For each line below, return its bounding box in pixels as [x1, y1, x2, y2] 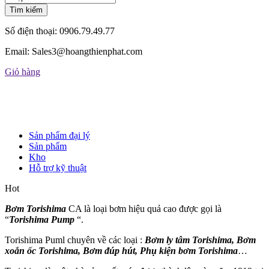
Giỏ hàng [5, 66, 40, 77]
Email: [5, 46, 29, 56]
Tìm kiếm [10, 5, 43, 14]
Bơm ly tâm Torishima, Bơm [145, 234, 256, 245]
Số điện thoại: [5, 25, 57, 36]
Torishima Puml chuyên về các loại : [5, 234, 145, 245]
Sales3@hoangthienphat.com [29, 46, 142, 56]
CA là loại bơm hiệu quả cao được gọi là [66, 203, 222, 214]
